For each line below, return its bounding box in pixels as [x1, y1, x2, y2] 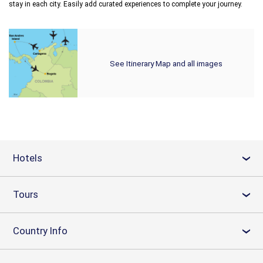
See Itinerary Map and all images [109, 58, 222, 68]
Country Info [13, 225, 68, 237]
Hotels [13, 152, 42, 164]
